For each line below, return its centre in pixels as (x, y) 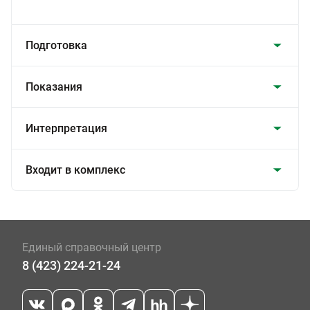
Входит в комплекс (75, 170)
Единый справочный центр (92, 247)
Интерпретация (66, 128)
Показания (54, 87)
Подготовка (56, 45)
